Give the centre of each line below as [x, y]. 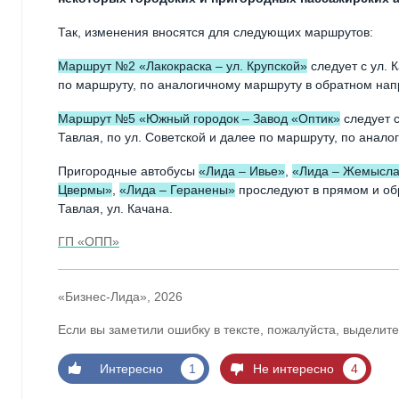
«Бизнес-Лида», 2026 [120, 297]
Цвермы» [85, 189]
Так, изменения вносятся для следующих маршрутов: [216, 33]
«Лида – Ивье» [242, 171]
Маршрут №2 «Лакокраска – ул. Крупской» [183, 66]
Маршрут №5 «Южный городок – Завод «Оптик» [199, 118]
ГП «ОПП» [89, 242]
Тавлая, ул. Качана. [115, 208]
